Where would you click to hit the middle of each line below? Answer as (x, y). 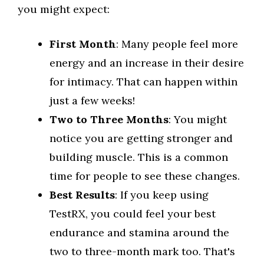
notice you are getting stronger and (141, 138)
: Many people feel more (177, 44)
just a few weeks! (92, 100)
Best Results (82, 195)
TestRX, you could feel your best (133, 214)
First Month (83, 44)
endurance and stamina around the (139, 232)
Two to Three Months (109, 119)
